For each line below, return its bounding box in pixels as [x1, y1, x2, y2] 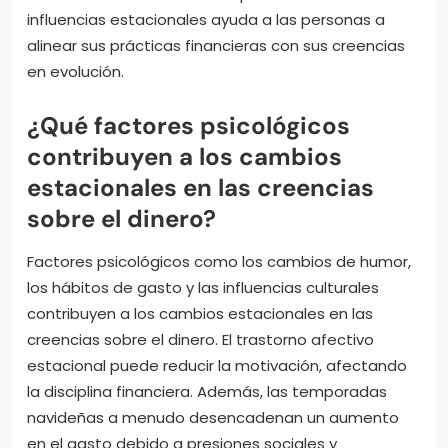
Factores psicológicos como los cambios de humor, [27, 251, 411, 273]
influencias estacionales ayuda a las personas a [27, 9, 385, 31]
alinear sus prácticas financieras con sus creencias [27, 35, 405, 57]
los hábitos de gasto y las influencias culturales [27, 277, 379, 299]
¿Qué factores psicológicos [27, 110, 350, 142]
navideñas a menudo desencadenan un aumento [27, 407, 399, 429]
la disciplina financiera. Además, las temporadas [27, 381, 387, 403]
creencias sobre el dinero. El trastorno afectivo [27, 329, 374, 351]
